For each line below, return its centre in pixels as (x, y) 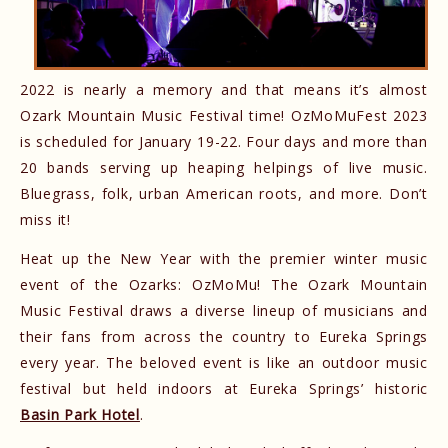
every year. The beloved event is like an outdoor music (224, 362)
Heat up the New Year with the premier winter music (224, 258)
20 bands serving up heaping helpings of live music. (224, 167)
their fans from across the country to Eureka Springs (224, 336)
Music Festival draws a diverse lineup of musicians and (224, 310)
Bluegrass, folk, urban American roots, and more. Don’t (224, 193)
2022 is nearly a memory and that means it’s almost (224, 89)
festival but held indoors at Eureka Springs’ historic (224, 388)
